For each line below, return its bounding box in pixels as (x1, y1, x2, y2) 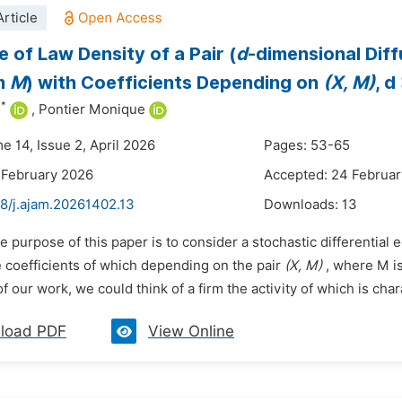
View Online (148, 322, 234, 340)
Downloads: (264, 197, 342, 213)
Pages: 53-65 (264, 137, 350, 153)
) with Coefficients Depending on (26, 72, 323, 93)
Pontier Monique (39, 101, 145, 118)
